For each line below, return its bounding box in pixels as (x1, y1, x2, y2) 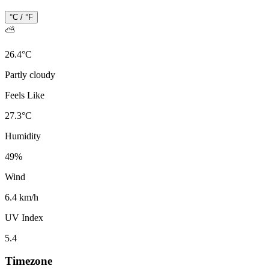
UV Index (5, 212, 43, 223)
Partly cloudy (5, 69, 55, 80)
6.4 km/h (5, 192, 38, 202)
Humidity (5, 130, 41, 141)
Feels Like (5, 89, 44, 100)
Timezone (5, 255, 52, 268)
